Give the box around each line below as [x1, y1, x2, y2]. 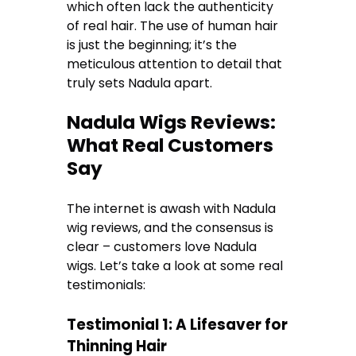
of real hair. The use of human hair [67, 17, 279, 36]
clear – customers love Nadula [67, 237, 257, 256]
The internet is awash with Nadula [67, 199, 277, 218]
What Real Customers [67, 133, 274, 159]
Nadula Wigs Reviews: [67, 110, 277, 136]
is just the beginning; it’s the [67, 36, 238, 55]
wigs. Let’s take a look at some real [67, 256, 284, 275]
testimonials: [67, 275, 146, 294]
